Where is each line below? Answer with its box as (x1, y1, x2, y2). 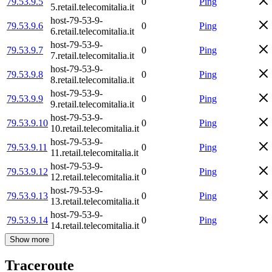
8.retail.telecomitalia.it (50, 74, 134, 85)
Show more (10, 234, 49, 244)
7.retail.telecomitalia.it (50, 50, 134, 61)
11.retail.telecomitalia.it (50, 147, 138, 158)
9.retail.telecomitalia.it (50, 98, 134, 109)
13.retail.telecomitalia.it (50, 195, 139, 206)
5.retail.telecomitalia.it (50, 1, 134, 12)
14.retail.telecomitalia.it (50, 220, 139, 231)
